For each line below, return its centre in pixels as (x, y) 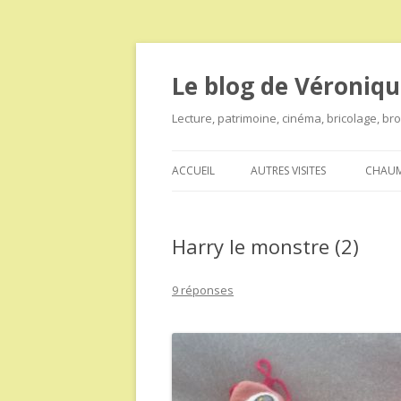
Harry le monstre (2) (265, 246)
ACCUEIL (193, 171)
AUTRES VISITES (288, 171)
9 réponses (203, 290)
